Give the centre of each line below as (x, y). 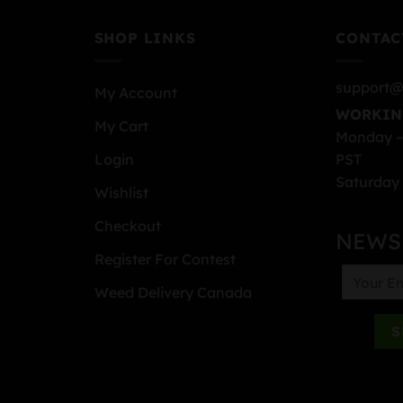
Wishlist (121, 192)
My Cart (121, 125)
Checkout (127, 225)
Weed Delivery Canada (173, 292)
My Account (135, 92)
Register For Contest (165, 259)
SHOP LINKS (145, 38)
